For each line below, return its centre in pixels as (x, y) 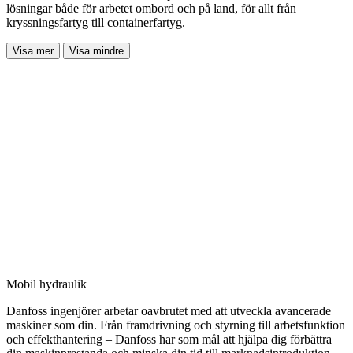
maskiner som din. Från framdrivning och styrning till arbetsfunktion (176, 325)
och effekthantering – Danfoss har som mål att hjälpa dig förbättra (169, 339)
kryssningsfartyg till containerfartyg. (96, 22)
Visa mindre (97, 50)
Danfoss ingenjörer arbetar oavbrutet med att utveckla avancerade (169, 310)
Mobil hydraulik (46, 284)
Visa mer (33, 50)
